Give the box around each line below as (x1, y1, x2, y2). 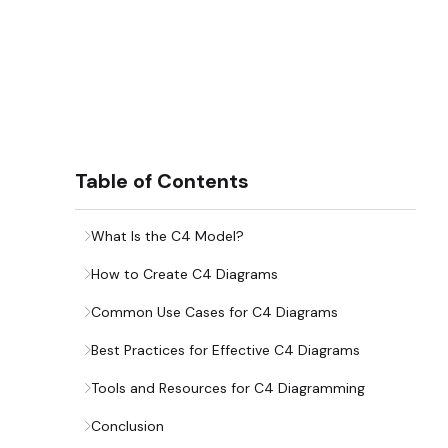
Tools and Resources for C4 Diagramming (91, 379, 366, 397)
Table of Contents (75, 168, 250, 194)
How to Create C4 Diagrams (91, 265, 279, 283)
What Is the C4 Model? (91, 227, 245, 245)
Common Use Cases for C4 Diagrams (91, 303, 339, 321)
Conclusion (91, 417, 165, 435)
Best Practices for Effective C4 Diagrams (91, 341, 361, 359)
